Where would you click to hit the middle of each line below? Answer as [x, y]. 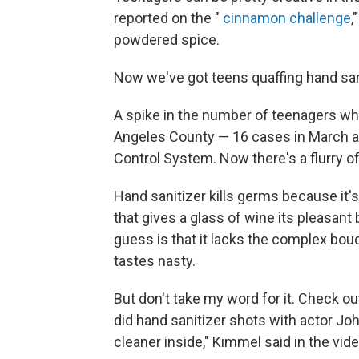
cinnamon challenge [287, 18]
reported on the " [168, 18]
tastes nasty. [155, 260]
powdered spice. [167, 39]
